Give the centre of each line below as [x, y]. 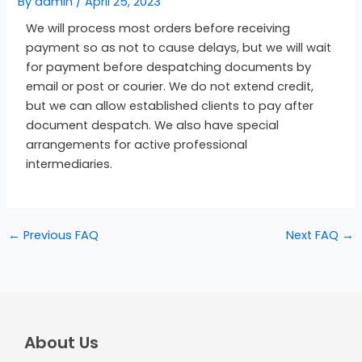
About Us [61, 343]
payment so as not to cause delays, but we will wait [179, 47]
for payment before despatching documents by [169, 67]
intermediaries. [69, 164]
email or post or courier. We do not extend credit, [170, 86]
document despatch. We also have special [153, 125]
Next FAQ [314, 235]
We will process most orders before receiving [158, 28]
